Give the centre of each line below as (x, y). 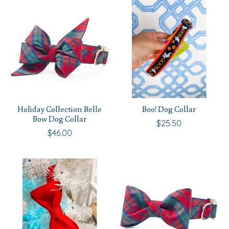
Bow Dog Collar (60, 119)
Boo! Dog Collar (169, 109)
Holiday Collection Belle (60, 109)
